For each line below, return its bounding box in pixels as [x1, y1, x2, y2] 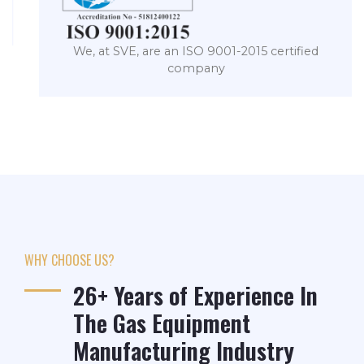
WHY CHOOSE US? [24, 249, 115, 270]
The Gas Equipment [73, 305, 250, 340]
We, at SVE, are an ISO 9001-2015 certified [59, 43, 305, 58]
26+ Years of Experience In [73, 277, 318, 312]
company [153, 60, 211, 76]
